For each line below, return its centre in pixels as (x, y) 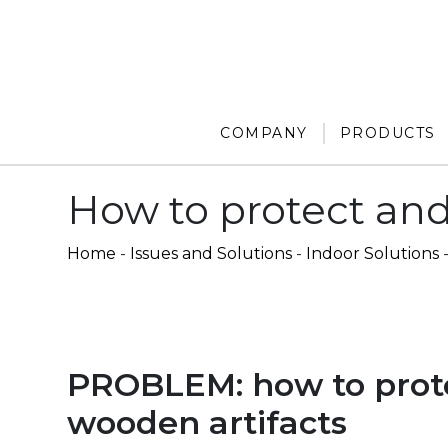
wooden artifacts (207, 423)
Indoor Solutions (372, 254)
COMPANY (264, 133)
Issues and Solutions (211, 254)
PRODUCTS (387, 133)
